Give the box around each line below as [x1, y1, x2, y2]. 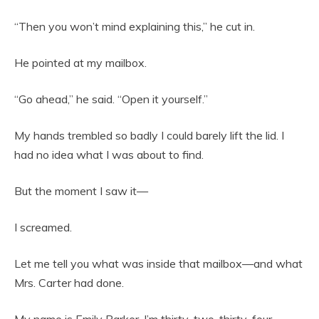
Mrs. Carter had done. [14, 276, 124, 291]
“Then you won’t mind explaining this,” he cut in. [14, 19, 255, 34]
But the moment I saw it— [14, 184, 148, 199]
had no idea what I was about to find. [14, 147, 204, 162]
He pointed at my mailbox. [14, 56, 147, 70]
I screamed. [14, 220, 72, 235]
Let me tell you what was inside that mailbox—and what [14, 256, 303, 271]
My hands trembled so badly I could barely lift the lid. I [14, 128, 284, 143]
